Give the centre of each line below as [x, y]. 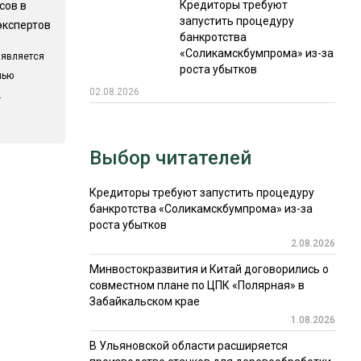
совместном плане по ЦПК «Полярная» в [197, 285]
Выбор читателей [170, 158]
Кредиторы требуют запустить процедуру [201, 193]
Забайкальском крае [144, 301]
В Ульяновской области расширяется [188, 346]
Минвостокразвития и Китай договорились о [209, 269]
